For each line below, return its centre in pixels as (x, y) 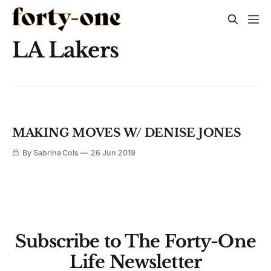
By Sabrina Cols (51, 153)
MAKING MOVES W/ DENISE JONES (127, 133)
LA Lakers (66, 50)
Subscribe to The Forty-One (135, 242)
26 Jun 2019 (113, 153)
